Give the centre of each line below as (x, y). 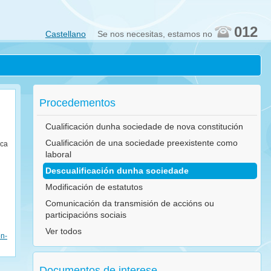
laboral (58, 154)
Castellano (65, 34)
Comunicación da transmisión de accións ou (130, 203)
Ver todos (64, 231)
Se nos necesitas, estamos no (156, 34)
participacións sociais (86, 215)
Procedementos (77, 103)
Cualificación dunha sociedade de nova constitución (144, 126)
